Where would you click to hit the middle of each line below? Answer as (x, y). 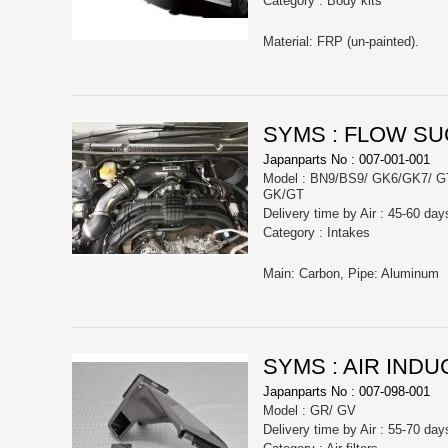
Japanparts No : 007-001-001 (346, 160)
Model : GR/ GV (309, 411)
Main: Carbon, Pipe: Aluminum (351, 274)
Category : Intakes (316, 233)
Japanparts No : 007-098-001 (346, 392)
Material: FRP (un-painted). (341, 42)
